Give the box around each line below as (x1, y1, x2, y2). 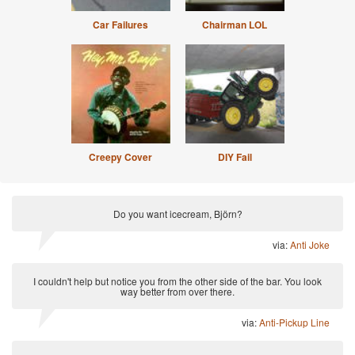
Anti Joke (290, 238, 330, 251)
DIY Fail (217, 150, 252, 164)
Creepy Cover (89, 150, 152, 164)
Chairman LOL (202, 17, 267, 32)
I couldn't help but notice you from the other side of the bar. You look (33, 274, 322, 288)
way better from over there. (120, 284, 235, 298)
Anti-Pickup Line (259, 315, 330, 329)
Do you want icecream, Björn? (113, 207, 242, 220)
